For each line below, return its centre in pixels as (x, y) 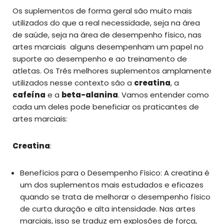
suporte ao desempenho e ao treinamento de (100, 58)
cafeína (29, 94)
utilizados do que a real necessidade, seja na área (106, 22)
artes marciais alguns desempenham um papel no (108, 46)
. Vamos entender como (163, 94)
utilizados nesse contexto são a (73, 82)
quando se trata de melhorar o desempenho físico (115, 196)
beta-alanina (90, 94)
